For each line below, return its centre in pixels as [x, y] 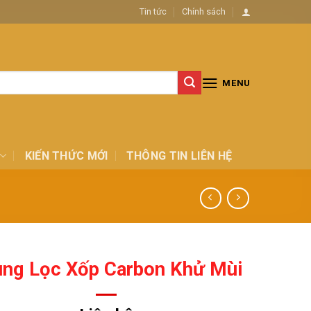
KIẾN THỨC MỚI [66, 155]
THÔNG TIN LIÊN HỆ [179, 155]
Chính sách [204, 11]
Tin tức [153, 11]
